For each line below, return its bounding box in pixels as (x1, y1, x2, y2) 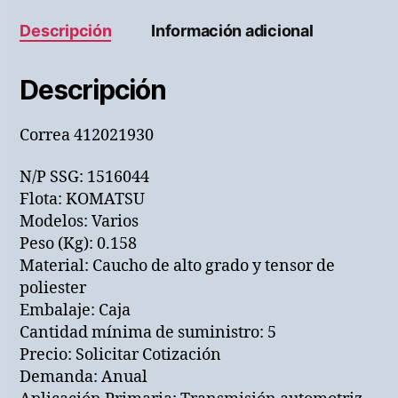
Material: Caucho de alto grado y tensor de (20, 256, 336, 276)
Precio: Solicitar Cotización (20, 345, 222, 365)
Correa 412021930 (20, 124, 155, 146)
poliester (20, 278, 87, 298)
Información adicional (151, 20, 314, 40)
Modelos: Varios (20, 211, 139, 232)
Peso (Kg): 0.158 (20, 234, 138, 254)
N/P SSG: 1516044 (20, 167, 150, 187)
